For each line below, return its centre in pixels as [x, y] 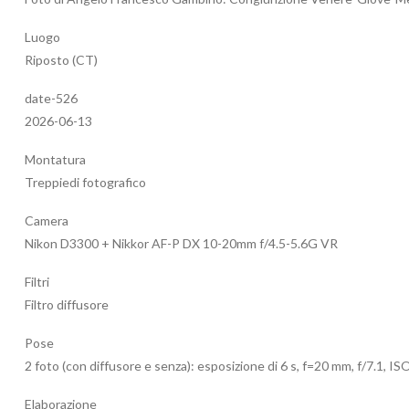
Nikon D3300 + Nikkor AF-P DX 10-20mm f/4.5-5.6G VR [181, 244]
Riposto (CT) [61, 60]
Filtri [37, 282]
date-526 [51, 99]
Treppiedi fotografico [85, 183]
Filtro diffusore [67, 305]
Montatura [55, 160]
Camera [47, 221]
